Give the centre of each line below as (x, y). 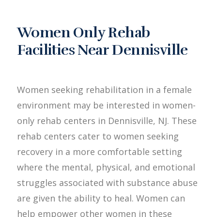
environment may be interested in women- (106, 105)
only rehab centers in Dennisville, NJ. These (107, 121)
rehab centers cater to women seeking (98, 136)
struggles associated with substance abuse (107, 183)
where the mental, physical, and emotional (106, 167)
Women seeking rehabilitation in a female (104, 90)
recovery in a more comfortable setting (100, 152)
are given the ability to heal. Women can (101, 198)
